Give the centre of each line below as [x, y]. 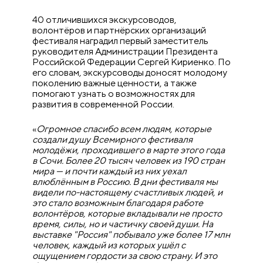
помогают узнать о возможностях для [114, 94]
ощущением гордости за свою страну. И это [125, 256]
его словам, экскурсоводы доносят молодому [130, 73]
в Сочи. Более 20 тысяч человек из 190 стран [129, 161]
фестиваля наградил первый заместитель [121, 41]
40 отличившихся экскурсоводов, [105, 20]
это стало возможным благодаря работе [118, 203]
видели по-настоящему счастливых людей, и [128, 193]
